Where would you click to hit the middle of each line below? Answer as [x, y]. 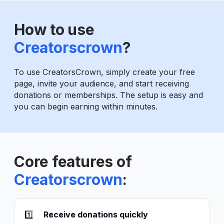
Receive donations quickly [96, 215]
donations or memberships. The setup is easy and [108, 95]
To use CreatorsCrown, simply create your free [104, 72]
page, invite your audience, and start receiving [101, 84]
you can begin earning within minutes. [86, 107]
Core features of [73, 162]
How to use [54, 30]
